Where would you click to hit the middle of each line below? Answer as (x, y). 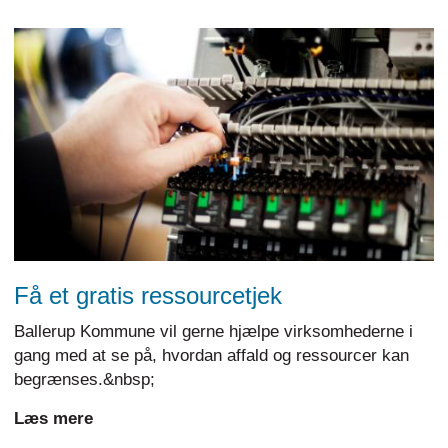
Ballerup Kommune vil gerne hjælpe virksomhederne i (213, 331)
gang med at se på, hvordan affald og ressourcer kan (211, 355)
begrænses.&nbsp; (84, 379)
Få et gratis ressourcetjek (148, 295)
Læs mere (53, 418)
